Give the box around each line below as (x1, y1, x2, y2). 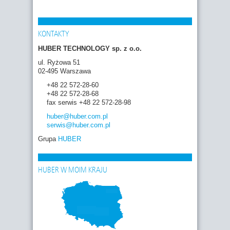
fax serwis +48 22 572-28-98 (47, 99, 131, 107)
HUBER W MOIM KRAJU (38, 166, 107, 175)
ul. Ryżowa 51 (38, 59, 80, 67)
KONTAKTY (38, 30, 69, 39)
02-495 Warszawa (38, 67, 91, 75)
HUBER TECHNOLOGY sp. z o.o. (38, 45, 142, 53)
